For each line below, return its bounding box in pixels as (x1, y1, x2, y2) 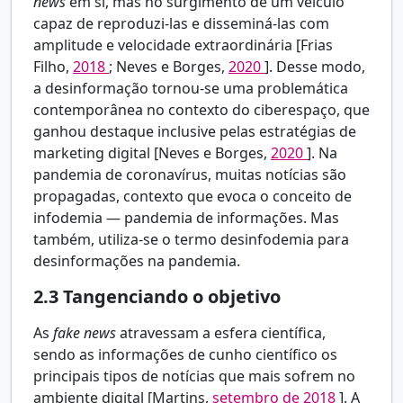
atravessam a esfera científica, (120, 323, 326, 344)
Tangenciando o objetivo (63, 284, 281, 309)
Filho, (33, 57, 73, 77)
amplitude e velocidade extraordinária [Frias (33, 35, 333, 56)
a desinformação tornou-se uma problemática (33, 78, 348, 99)
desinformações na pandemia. (33, 251, 240, 272)
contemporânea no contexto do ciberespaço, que (33, 100, 370, 121)
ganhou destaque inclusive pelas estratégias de (33, 121, 356, 142)
